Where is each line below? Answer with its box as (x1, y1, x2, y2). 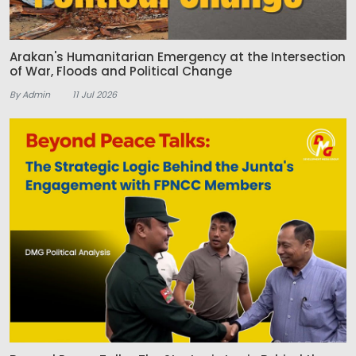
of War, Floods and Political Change (10, 62, 232, 79)
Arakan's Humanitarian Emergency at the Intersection (10, 48, 346, 65)
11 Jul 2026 (72, 87, 117, 101)
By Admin (10, 87, 50, 101)
